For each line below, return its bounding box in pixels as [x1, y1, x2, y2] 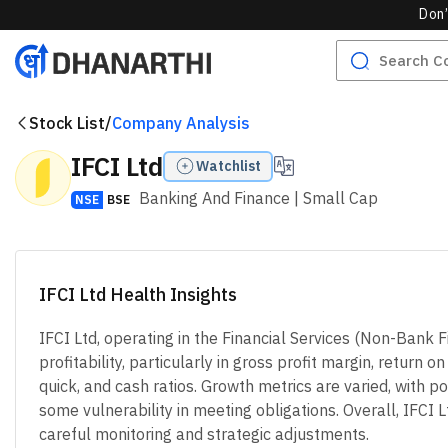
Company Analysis [112, 113, 250, 133]
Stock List [29, 113, 105, 133]
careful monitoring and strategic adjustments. [38, 423, 369, 444]
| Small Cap [290, 188, 378, 208]
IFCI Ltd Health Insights [38, 283, 237, 306]
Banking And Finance [139, 188, 290, 208]
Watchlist [196, 157, 262, 175]
